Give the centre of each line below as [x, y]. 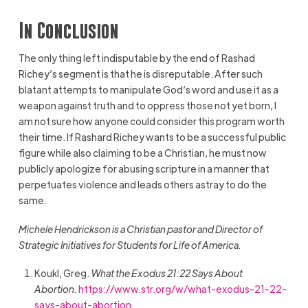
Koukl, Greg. [63, 273]
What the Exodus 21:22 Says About [167, 273]
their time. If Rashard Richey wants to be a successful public [152, 137]
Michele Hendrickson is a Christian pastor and [117, 229]
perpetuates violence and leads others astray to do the [142, 185]
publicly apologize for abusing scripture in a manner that [144, 169]
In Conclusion [68, 31]
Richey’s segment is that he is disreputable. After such [140, 74]
